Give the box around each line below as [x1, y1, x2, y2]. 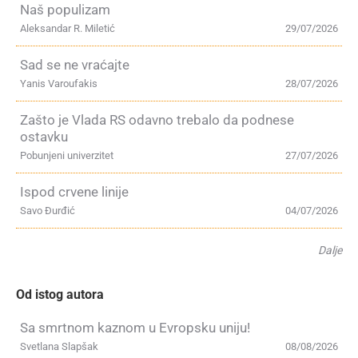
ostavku [20, 128, 68, 145]
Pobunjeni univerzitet [20, 149, 113, 161]
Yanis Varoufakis [20, 77, 97, 89]
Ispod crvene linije [20, 183, 129, 200]
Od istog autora [16, 286, 104, 302]
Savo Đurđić [20, 204, 75, 217]
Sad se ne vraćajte [20, 56, 129, 73]
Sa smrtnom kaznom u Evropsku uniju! [20, 319, 250, 336]
